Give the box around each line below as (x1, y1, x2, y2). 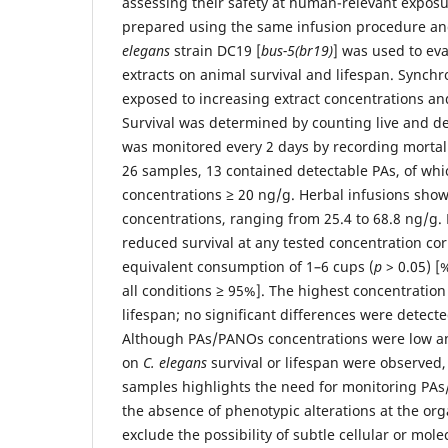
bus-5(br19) (261, 41, 333, 60)
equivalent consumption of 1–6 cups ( (122, 257, 374, 276)
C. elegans (143, 353, 207, 372)
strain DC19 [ (170, 41, 261, 60)
